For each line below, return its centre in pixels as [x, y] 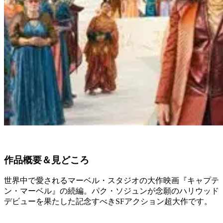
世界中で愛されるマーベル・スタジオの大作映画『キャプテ [111, 181]
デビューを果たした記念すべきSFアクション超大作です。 [108, 202]
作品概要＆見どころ [47, 160]
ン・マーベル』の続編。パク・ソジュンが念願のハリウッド [111, 191]
